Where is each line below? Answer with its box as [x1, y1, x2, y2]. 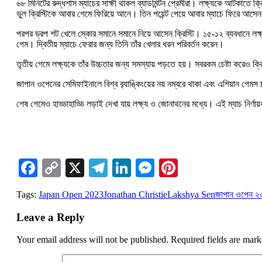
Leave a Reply [16, 211, 85, 223]
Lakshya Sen [167, 189, 215, 199]
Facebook [37, 157, 110, 178]
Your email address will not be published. [16, 235, 168, 245]
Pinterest [178, 157, 243, 178]
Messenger [154, 157, 235, 178]
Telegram [108, 157, 178, 178]
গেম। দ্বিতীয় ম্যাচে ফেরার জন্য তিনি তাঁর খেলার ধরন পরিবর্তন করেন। [16, 39, 224, 49]
